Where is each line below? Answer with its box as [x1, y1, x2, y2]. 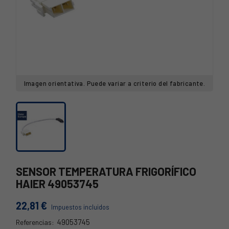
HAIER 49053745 [16, 177, 99, 190]
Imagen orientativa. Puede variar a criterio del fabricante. [24, 79, 205, 87]
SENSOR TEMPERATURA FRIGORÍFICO [16, 165, 196, 178]
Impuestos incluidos [51, 203, 109, 211]
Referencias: [16, 217, 54, 226]
